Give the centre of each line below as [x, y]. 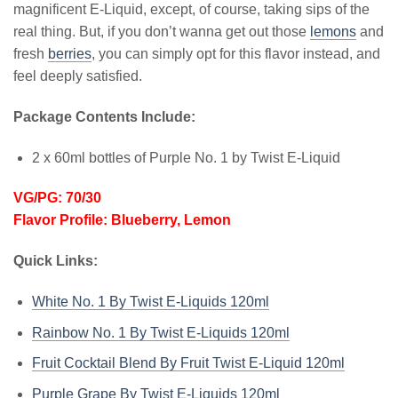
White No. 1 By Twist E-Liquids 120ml [150, 301]
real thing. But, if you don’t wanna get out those [162, 31]
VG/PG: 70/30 [57, 198]
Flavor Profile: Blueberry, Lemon [122, 220]
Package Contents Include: [106, 116]
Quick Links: [56, 261]
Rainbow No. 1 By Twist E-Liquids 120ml [160, 332]
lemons [333, 31]
